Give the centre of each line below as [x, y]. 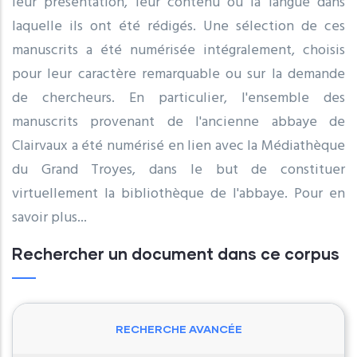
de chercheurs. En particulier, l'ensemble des [178, 98]
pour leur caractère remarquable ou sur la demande [178, 74]
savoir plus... [49, 218]
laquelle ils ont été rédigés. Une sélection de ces [178, 26]
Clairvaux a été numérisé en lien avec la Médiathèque [178, 146]
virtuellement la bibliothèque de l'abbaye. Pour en [178, 194]
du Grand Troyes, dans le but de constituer [178, 170]
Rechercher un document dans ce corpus [176, 253]
